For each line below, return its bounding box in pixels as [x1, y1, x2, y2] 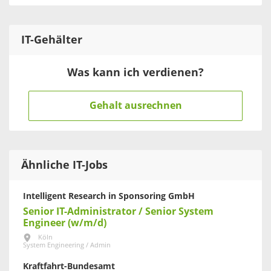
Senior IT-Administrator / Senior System [23, 205, 214, 217]
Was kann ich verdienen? [67, 65, 204, 79]
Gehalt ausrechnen [89, 99, 182, 111]
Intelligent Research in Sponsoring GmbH [23, 191, 195, 201]
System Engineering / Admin [23, 241, 111, 250]
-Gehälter [30, 33, 82, 47]
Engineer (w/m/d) [23, 217, 106, 229]
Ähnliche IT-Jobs [21, 158, 108, 172]
